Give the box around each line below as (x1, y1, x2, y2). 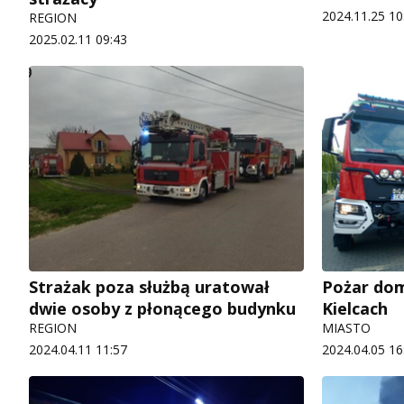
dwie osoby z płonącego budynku (29, 298, 296, 320)
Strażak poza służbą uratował (29, 276, 270, 298)
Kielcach (322, 298, 388, 320)
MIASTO (322, 319, 371, 337)
